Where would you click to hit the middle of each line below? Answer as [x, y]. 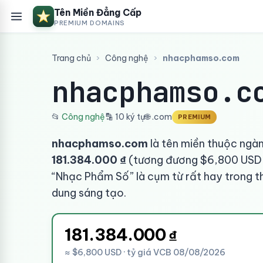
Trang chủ [71, 58]
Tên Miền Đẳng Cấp [98, 12]
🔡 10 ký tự [125, 117]
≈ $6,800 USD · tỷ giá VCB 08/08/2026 [145, 252]
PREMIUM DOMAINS [90, 23]
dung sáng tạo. [89, 193]
